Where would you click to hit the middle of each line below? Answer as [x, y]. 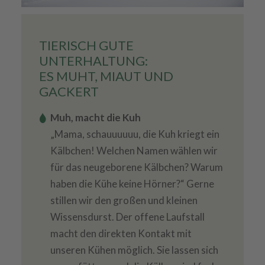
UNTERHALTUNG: [93, 61]
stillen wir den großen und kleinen [124, 201]
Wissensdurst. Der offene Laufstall [127, 217]
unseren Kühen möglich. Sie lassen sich [134, 250]
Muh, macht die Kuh [95, 118]
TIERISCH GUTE [86, 46]
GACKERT [69, 92]
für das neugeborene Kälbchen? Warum [136, 167]
